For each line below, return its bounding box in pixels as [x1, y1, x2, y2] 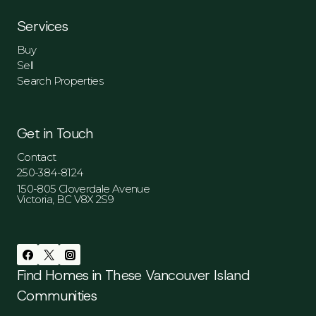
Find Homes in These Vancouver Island [17, 266, 249, 285]
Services [17, 17, 68, 36]
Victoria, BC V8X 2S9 [17, 193, 114, 207]
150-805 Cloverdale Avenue [17, 182, 150, 196]
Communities [17, 286, 97, 305]
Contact [17, 150, 56, 164]
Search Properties [17, 74, 104, 88]
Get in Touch [17, 124, 94, 143]
